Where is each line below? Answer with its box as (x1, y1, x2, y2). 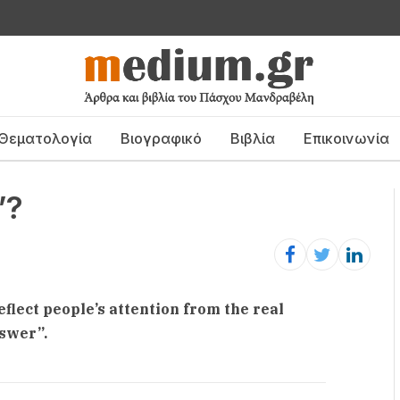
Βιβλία (229, 129, 275, 147)
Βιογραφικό (120, 129, 202, 147)
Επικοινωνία (303, 129, 389, 147)
